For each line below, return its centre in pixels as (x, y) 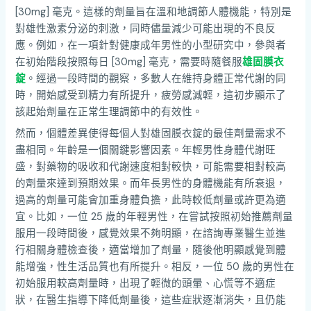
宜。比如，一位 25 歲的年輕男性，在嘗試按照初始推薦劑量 (154, 217)
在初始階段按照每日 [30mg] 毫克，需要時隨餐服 (129, 62)
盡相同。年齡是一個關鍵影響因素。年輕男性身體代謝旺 (146, 151)
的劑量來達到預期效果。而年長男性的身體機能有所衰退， (151, 184)
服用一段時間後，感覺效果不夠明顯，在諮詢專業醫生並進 (151, 234)
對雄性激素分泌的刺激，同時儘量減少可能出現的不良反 (146, 29)
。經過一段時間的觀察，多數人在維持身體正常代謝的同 (156, 79)
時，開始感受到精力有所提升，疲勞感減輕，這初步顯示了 (151, 96)
